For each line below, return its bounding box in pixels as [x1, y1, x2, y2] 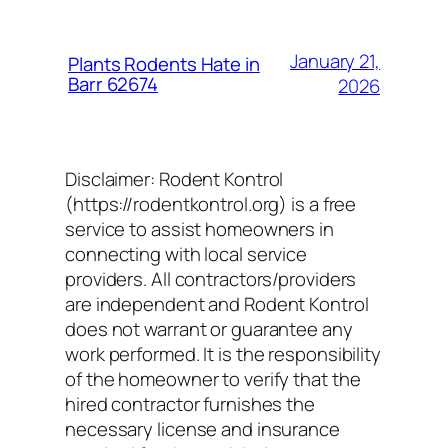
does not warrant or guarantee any [65, 316, 353, 343]
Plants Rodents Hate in [68, 51, 260, 78]
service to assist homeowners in [65, 216, 334, 243]
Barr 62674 [68, 71, 159, 98]
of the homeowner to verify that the [65, 366, 361, 393]
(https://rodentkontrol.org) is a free [65, 191, 357, 218]
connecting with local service [65, 241, 308, 268]
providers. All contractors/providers [65, 266, 357, 293]
